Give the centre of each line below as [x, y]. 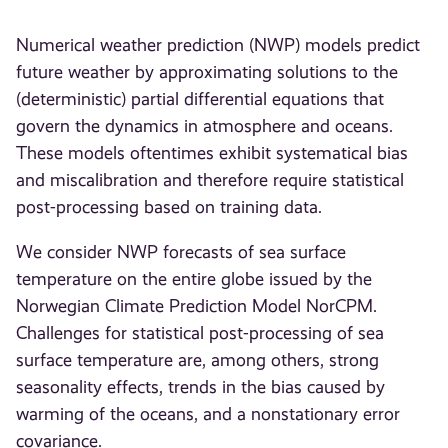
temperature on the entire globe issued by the [194, 279]
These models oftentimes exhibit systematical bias [212, 153]
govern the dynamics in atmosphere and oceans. [205, 126]
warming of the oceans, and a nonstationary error [208, 414]
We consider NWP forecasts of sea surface [181, 252]
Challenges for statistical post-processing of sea [200, 333]
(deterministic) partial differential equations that [200, 99]
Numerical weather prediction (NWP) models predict [218, 45]
